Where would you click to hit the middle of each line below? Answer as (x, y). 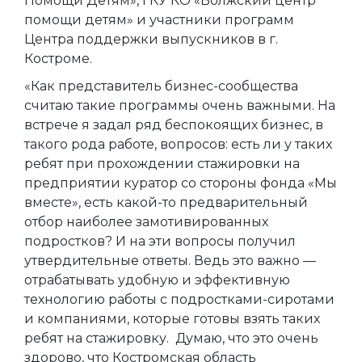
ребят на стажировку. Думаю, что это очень (171, 339)
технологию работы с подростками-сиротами (179, 300)
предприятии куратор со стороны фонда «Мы (181, 183)
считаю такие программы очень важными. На (180, 106)
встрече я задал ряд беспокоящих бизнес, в (174, 125)
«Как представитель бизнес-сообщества (161, 86)
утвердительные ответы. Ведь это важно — (170, 261)
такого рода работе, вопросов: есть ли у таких (178, 145)
